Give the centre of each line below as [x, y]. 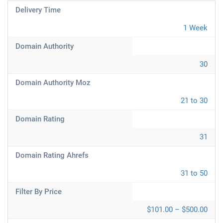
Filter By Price [39, 192]
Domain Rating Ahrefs [52, 155]
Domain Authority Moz [53, 83]
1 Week [195, 28]
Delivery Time [38, 10]
